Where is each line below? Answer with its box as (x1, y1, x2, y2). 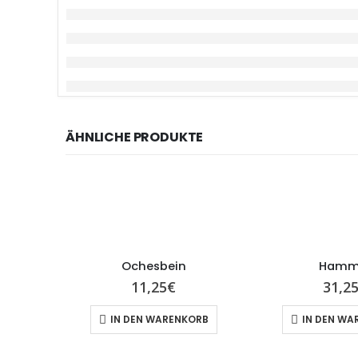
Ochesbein (121, 258, 186, 274)
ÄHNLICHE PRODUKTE (66, 128, 204, 146)
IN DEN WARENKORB (109, 312, 209, 327)
